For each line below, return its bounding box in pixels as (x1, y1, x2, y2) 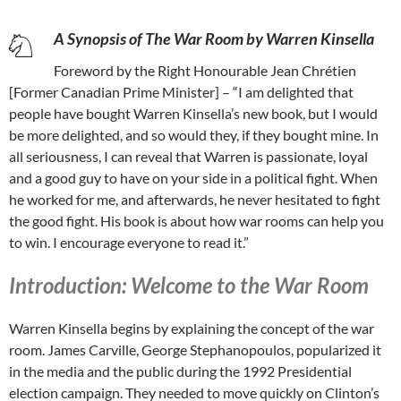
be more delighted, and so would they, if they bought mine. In (9, 126, 379, 144)
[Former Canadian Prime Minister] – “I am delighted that (9, 83, 354, 101)
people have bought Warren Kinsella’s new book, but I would (9, 105, 378, 123)
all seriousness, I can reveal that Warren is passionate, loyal (9, 148, 368, 166)
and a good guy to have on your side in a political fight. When (9, 169, 378, 187)
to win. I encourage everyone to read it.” (9, 234, 249, 252)
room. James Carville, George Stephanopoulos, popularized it (9, 341, 381, 359)
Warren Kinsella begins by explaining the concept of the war (9, 320, 374, 337)
